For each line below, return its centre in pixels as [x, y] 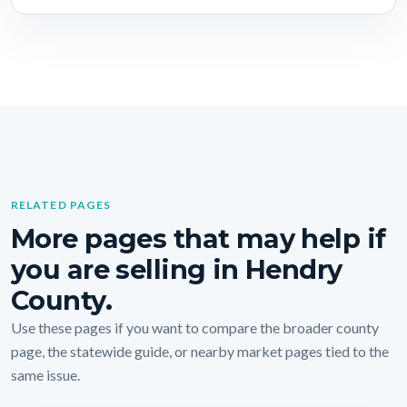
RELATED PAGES [61, 205]
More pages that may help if [199, 239]
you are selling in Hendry [177, 270]
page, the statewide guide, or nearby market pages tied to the [200, 352]
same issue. [45, 375]
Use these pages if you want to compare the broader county [195, 328]
